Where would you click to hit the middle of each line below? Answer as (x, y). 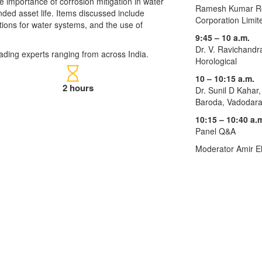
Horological (216, 61)
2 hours (78, 88)
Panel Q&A (216, 131)
